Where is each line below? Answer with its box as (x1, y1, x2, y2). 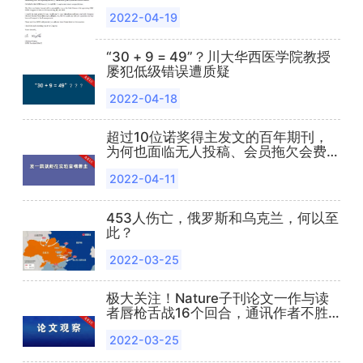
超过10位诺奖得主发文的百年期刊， (105, 129, 328, 146)
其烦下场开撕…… (105, 319, 211, 336)
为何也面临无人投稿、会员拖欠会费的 (105, 143, 340, 160)
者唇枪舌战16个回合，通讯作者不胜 (105, 305, 328, 322)
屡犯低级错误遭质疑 (105, 62, 230, 79)
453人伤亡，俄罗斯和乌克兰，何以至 (105, 209, 339, 226)
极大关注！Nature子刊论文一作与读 (105, 290, 329, 307)
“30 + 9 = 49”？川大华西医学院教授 (105, 48, 331, 65)
